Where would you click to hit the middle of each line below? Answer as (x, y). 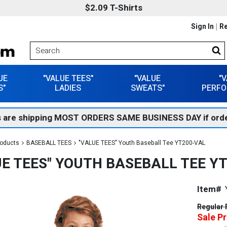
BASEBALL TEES (49, 143)
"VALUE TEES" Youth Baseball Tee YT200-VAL (142, 143)
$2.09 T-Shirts (113, 8)
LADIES (68, 88)
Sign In (202, 27)
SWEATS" (147, 88)
